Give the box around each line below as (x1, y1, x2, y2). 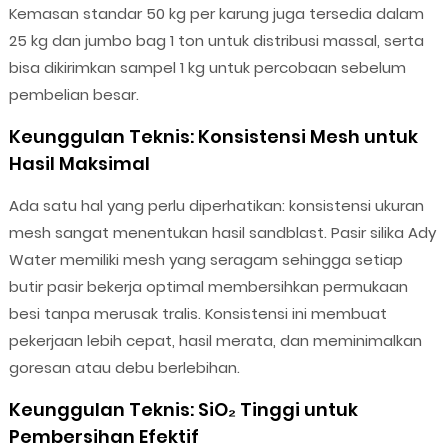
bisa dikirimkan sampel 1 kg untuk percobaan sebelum (8, 57, 406, 79)
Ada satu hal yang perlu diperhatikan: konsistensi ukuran (8, 195, 424, 217)
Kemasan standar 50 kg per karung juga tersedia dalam (8, 3, 424, 25)
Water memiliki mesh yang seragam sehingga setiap (8, 249, 403, 271)
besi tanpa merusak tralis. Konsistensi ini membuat (8, 303, 387, 325)
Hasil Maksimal (8, 151, 150, 177)
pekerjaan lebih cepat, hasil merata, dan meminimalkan (8, 330, 422, 352)
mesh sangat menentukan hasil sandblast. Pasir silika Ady (8, 222, 436, 244)
